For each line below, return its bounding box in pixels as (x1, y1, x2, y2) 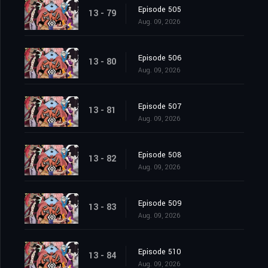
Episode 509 (138, 198, 182, 209)
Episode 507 (138, 101, 181, 112)
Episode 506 (138, 53, 182, 64)
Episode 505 (138, 4, 181, 16)
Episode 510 (138, 246, 181, 258)
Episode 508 (138, 150, 182, 161)
